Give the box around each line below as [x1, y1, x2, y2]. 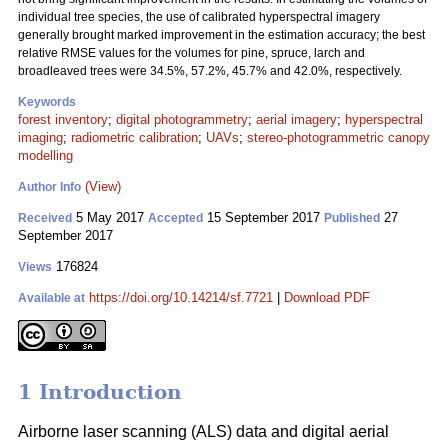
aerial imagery [256, 112, 337, 127]
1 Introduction [18, 380, 182, 405]
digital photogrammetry [116, 112, 248, 127]
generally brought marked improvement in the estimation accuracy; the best [18, 28, 425, 42]
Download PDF [284, 290, 370, 305]
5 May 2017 [72, 210, 148, 225]
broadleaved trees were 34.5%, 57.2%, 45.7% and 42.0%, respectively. [18, 64, 402, 78]
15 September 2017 [203, 210, 324, 225]
